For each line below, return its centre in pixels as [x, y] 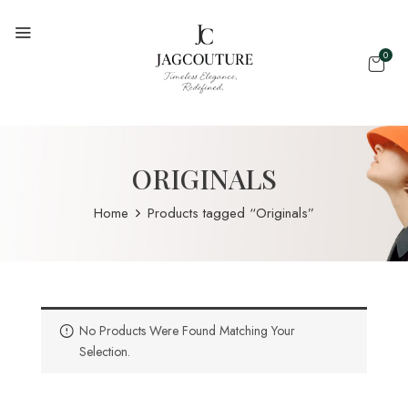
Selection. [105, 352]
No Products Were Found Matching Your [187, 331]
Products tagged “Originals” [231, 213]
